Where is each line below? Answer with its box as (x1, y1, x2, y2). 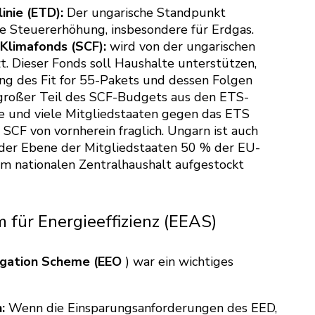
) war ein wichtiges (122, 252, 233, 270)
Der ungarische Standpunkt (63, 4, 226, 21)
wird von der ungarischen (106, 37, 255, 55)
